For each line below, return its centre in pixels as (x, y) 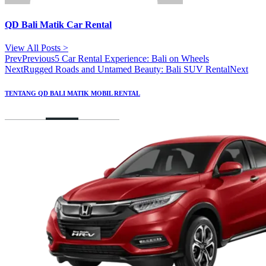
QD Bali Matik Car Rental (58, 24)
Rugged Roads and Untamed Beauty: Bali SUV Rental (126, 69)
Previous (38, 58)
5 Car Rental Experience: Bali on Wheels (132, 58)
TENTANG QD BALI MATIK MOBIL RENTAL (72, 93)
